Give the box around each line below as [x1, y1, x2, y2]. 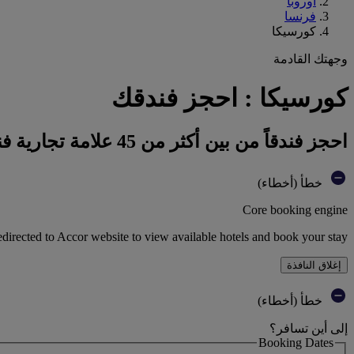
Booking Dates [258, 335, 333, 349]
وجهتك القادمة [273, 52, 348, 66]
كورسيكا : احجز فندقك [111, 84, 348, 113]
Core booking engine [243, 202, 348, 217]
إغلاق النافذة [287, 258, 341, 271]
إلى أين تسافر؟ [269, 321, 348, 335]
